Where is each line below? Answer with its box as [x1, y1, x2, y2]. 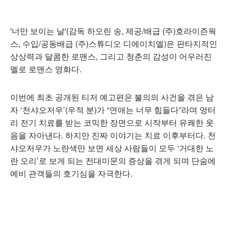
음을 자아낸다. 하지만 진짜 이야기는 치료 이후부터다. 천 [10, 129, 216, 141]
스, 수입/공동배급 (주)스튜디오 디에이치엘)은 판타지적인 [10, 38, 217, 49]
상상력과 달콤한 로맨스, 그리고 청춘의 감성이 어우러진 [10, 50, 212, 62]
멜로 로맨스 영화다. [10, 63, 81, 75]
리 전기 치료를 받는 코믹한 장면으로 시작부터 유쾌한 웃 [10, 117, 214, 128]
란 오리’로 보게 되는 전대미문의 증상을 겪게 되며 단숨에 [10, 155, 216, 166]
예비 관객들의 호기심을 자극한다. [10, 167, 132, 179]
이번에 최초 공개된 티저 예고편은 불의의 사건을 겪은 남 [10, 91, 214, 103]
